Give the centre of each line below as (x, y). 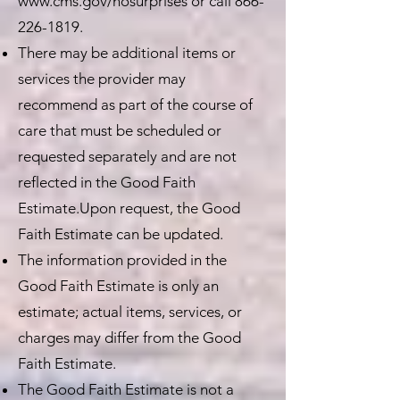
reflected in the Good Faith (107, 182)
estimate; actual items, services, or (130, 312)
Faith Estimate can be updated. (121, 234)
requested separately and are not (127, 156)
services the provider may (102, 79)
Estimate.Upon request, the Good (129, 208)
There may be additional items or (127, 53)
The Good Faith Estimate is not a (126, 389)
